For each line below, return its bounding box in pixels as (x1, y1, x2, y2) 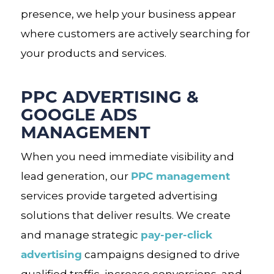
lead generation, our (20, 170, 131, 182)
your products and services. (20, 46, 166, 59)
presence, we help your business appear (20, 7, 236, 20)
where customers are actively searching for (20, 27, 250, 40)
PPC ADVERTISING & (20, 85, 199, 107)
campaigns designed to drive (81, 248, 240, 261)
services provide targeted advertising (20, 190, 218, 202)
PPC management (130, 169, 230, 183)
